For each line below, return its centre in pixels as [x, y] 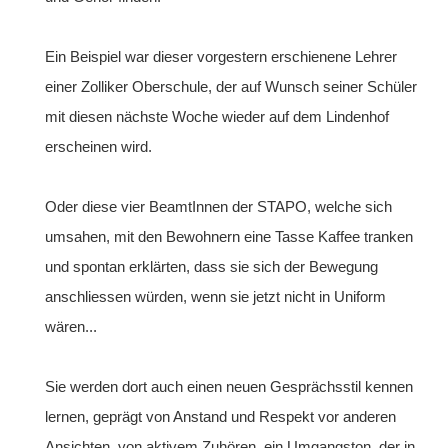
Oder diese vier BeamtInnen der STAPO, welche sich [218, 206]
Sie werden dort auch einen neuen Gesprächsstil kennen [229, 386]
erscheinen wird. [98, 146]
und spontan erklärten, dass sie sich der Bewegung [211, 266]
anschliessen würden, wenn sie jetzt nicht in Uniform [215, 296]
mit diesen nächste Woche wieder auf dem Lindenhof [217, 116]
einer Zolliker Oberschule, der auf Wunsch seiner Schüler [231, 86]
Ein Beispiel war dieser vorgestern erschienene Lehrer [221, 56]
